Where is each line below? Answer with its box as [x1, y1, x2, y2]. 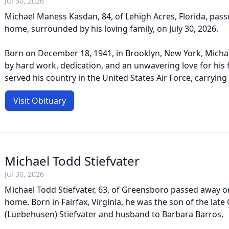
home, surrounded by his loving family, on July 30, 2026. [5, 23, 218, 34]
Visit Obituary [13, 95, 66, 106]
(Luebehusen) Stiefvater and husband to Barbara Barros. [5, 209, 223, 220]
